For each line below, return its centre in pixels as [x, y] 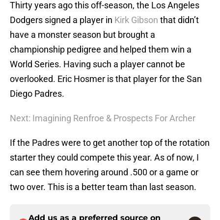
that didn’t [179, 20]
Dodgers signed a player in [62, 20]
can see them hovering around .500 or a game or [104, 172]
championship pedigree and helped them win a [101, 50]
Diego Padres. [37, 94]
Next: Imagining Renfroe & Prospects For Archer [103, 118]
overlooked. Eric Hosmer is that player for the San [106, 79]
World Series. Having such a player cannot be [97, 64]
